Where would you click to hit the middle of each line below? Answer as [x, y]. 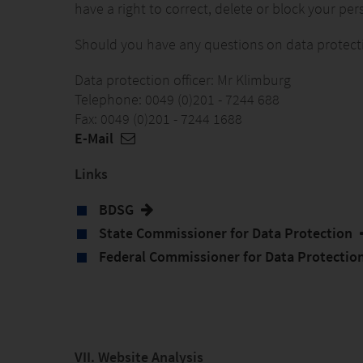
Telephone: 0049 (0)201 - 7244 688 [177, 99]
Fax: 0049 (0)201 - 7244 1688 [158, 119]
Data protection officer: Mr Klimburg [183, 80]
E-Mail [96, 138]
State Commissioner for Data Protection [227, 233]
